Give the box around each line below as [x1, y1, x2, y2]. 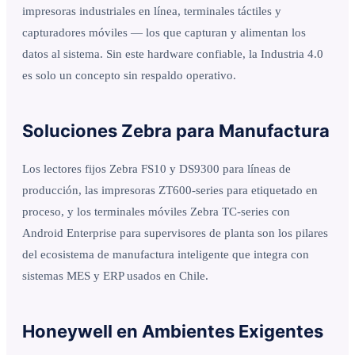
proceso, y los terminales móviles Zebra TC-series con [22, 204, 290, 218]
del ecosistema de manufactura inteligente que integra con [22, 247, 309, 261]
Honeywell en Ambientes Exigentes [22, 320, 323, 342]
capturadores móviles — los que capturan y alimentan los [22, 25, 306, 39]
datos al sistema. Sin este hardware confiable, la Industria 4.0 [22, 47, 323, 60]
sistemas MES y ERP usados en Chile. [22, 269, 208, 282]
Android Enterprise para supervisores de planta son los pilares [22, 226, 328, 239]
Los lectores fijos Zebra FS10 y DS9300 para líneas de [22, 162, 291, 175]
